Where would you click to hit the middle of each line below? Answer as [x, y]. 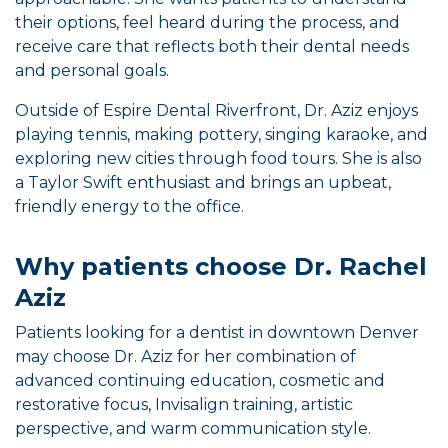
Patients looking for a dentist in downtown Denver [217, 332]
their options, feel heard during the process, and [207, 22]
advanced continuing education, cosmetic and [200, 380]
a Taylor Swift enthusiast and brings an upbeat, [203, 182]
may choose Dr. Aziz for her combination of [185, 356]
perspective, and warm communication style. [193, 428]
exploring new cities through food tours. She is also [218, 158]
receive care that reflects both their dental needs [212, 46]
